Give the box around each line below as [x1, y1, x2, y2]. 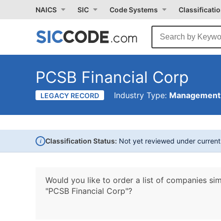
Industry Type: [114, 90, 169, 100]
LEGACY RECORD [40, 91, 99, 100]
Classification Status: [45, 137, 117, 145]
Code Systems [110, 5, 158, 14]
